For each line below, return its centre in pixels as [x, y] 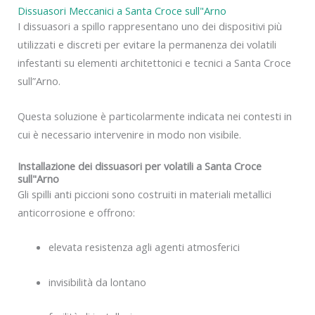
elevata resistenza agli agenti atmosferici [144, 247]
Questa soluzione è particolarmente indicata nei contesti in [155, 116]
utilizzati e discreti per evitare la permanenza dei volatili [147, 45]
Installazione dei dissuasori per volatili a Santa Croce [140, 166]
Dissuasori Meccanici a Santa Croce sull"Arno [122, 11]
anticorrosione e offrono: [76, 212]
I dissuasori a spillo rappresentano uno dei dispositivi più [150, 26]
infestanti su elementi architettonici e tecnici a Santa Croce [154, 63]
